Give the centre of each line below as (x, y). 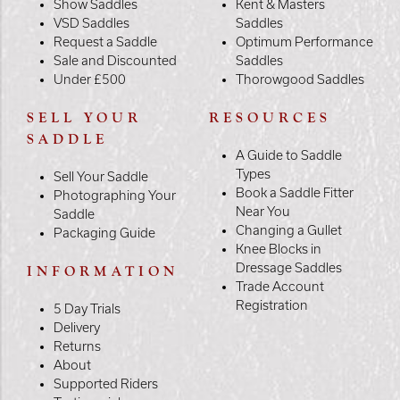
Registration (272, 305)
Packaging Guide (104, 233)
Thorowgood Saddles (300, 79)
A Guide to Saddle (289, 155)
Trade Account (280, 286)
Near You (263, 211)
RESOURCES (270, 117)
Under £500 (90, 79)
